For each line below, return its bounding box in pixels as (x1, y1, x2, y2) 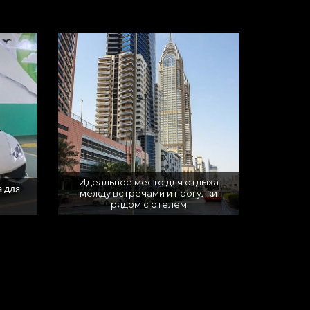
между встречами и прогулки (80, 188, 218, 199)
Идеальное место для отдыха (78, 176, 219, 188)
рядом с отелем (110, 199, 187, 210)
